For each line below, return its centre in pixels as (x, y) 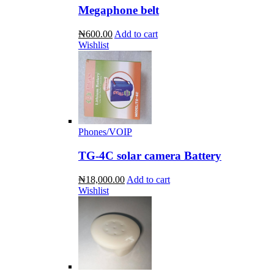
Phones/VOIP (105, 132)
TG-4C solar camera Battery (150, 155)
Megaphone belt (119, 10)
